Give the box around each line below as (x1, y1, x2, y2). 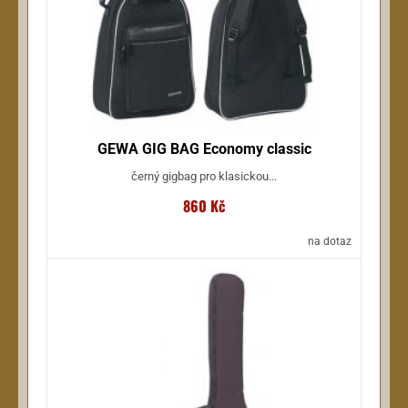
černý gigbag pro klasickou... (131, 168, 277, 183)
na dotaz (308, 234, 352, 248)
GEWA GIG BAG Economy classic (97, 139, 311, 158)
